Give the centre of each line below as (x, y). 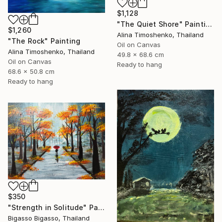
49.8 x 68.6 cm (140, 54)
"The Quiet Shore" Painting (209, 24)
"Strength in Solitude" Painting (102, 208)
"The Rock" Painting (44, 41)
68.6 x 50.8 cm (31, 72)
